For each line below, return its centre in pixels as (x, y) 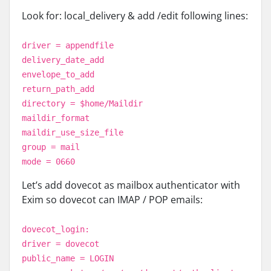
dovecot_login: (56, 229)
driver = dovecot (60, 244)
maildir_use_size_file (73, 132)
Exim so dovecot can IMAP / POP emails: (112, 200)
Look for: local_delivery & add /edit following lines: (135, 16)
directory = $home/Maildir (82, 103)
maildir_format (56, 118)
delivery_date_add (63, 60)
